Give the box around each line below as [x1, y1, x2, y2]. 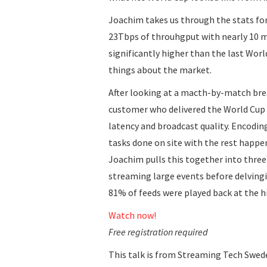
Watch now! [108, 209, 156, 222]
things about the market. [108, 64, 212, 76]
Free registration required [108, 226, 208, 238]
